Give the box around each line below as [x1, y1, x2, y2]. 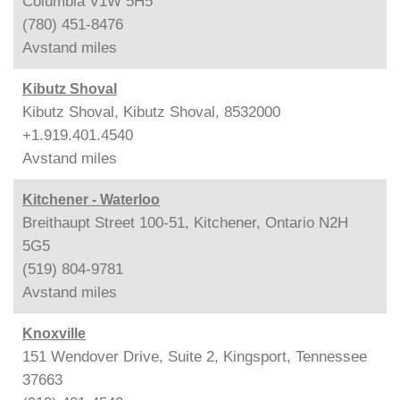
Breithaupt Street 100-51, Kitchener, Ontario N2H [22, 213, 348, 231]
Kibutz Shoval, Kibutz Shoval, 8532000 [22, 103, 280, 121]
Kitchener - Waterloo [22, 191, 160, 207]
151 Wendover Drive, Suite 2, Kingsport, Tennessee [22, 347, 367, 365]
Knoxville [22, 325, 86, 341]
